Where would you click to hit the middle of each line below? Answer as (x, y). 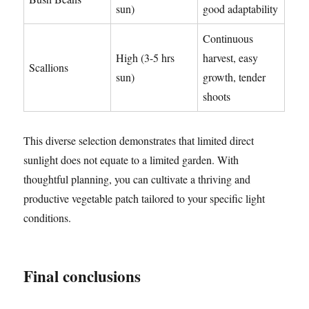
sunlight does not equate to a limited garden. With (131, 160)
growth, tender (235, 77)
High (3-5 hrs (146, 58)
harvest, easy (231, 58)
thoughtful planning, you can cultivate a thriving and (137, 179)
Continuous (228, 39)
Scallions (49, 68)
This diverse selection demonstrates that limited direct (139, 141)
